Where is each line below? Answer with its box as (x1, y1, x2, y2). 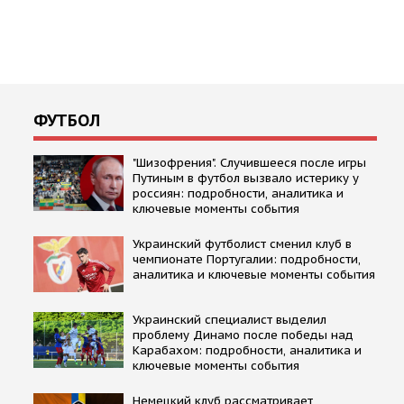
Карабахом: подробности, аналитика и (133, 342, 362, 358)
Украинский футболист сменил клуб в (133, 235, 352, 252)
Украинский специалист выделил (133, 311, 326, 327)
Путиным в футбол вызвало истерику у (133, 170, 359, 186)
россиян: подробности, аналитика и (133, 185, 344, 201)
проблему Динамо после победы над (133, 326, 353, 343)
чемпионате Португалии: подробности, (133, 251, 361, 267)
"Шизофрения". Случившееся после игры (133, 154, 366, 170)
